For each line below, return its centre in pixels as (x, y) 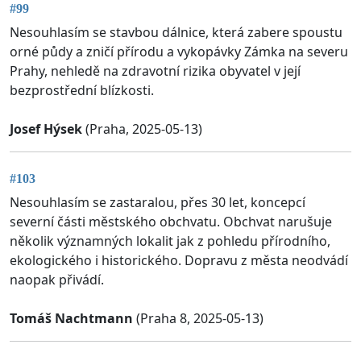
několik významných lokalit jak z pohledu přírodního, (170, 241)
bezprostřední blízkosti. (82, 90)
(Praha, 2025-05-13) (142, 129)
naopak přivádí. (57, 280)
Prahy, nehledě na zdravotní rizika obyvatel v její (155, 71)
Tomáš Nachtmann (71, 319)
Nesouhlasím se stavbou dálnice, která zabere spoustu (176, 32)
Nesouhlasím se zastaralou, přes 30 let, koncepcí (158, 203)
